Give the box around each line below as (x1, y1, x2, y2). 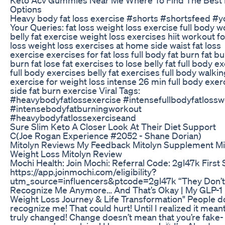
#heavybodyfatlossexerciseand (10, 111, 136, 123)
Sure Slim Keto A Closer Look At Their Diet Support (10, 121, 216, 132)
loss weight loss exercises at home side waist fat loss (10, 39, 221, 51)
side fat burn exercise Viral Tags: (10, 84, 140, 96)
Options (10, 3, 42, 15)
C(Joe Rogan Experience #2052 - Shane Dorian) (10, 130, 201, 141)
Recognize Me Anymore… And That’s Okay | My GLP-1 (10, 184, 222, 195)
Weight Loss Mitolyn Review (10, 148, 122, 159)
